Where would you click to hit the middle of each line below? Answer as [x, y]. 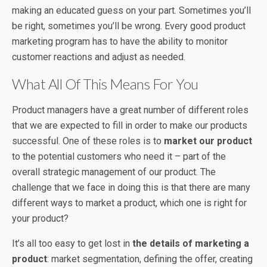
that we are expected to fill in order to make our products [130, 126]
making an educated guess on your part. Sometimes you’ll [131, 11]
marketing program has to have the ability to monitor [120, 42]
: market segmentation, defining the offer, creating [150, 259]
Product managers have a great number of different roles [130, 110]
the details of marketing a [191, 244]
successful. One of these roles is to [88, 141]
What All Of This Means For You [105, 84]
